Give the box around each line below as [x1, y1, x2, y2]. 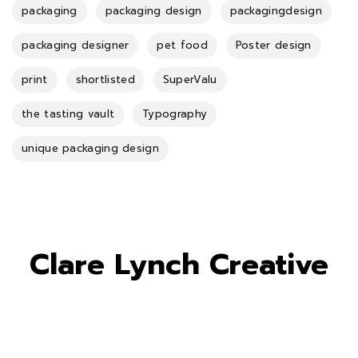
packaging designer [22, 38, 129, 54]
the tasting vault [22, 106, 115, 122]
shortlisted [75, 72, 135, 88]
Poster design [235, 38, 312, 54]
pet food [157, 38, 208, 54]
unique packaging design [22, 141, 159, 157]
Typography [142, 106, 208, 122]
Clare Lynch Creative [30, 243, 328, 287]
